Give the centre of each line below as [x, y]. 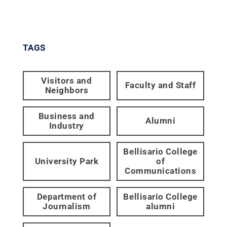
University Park [67, 161]
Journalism [67, 206]
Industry [66, 125]
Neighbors [67, 90]
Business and [66, 116]
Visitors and [67, 80]
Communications [161, 171]
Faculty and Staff [160, 85]
